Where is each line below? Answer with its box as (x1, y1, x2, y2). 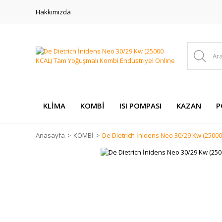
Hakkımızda (36, 7, 71, 16)
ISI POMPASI (119, 101, 162, 111)
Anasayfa (36, 131, 65, 140)
